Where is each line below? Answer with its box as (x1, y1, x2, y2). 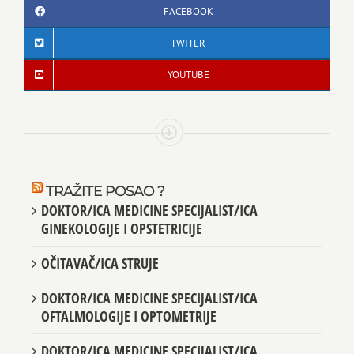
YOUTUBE (167, 67, 209, 81)
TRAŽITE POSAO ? (46, 183, 164, 201)
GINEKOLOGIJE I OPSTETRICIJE (41, 219, 202, 239)
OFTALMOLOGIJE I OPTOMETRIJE (41, 307, 217, 326)
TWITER (171, 36, 205, 50)
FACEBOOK (163, 4, 213, 18)
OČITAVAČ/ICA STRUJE (41, 254, 159, 273)
